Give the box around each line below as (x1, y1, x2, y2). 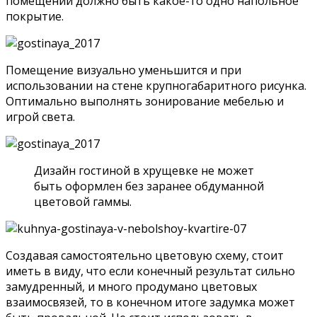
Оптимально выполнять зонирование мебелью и (6, 93, 284, 110)
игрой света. (6, 109, 75, 125)
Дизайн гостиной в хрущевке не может (34, 163, 254, 179)
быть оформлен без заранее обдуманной (34, 178, 264, 195)
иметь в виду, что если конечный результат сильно (6, 263, 295, 279)
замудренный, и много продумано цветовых (6, 279, 257, 295)
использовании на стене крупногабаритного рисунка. (6, 78, 306, 94)
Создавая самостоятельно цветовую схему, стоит (6, 248, 284, 264)
